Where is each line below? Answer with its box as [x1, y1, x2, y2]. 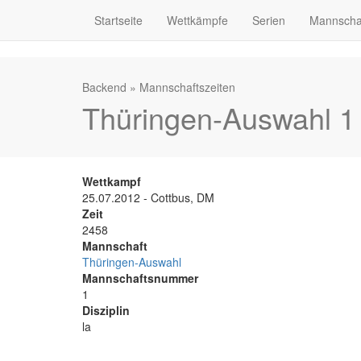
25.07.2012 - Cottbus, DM [82, 189, 214, 205]
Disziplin [82, 302, 130, 318]
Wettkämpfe [167, 12, 228, 28]
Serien [252, 12, 285, 28]
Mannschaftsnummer [82, 270, 198, 286]
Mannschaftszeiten [139, 79, 235, 95]
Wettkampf [82, 173, 141, 189]
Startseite [94, 12, 143, 28]
